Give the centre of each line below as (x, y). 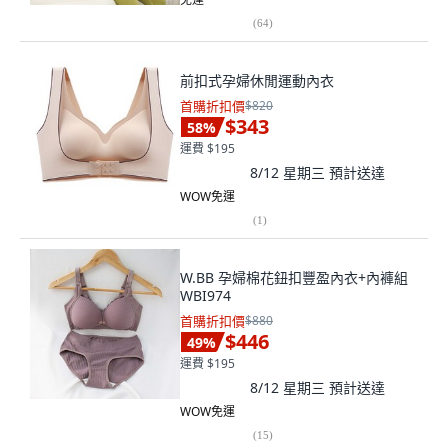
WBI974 (205, 295)
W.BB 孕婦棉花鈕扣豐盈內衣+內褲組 (294, 277)
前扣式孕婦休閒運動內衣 (257, 80)
